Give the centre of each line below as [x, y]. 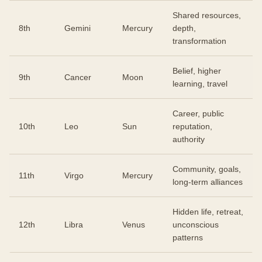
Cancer [78, 77]
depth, [184, 28]
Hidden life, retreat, [208, 211]
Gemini [77, 28]
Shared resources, [207, 15]
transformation [199, 41]
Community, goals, [207, 169]
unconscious [196, 224]
